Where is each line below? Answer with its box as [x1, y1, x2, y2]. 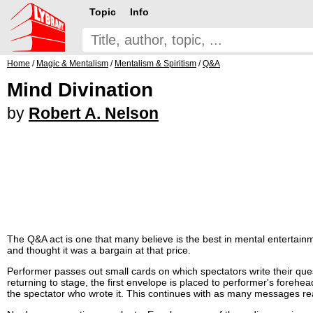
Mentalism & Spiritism [115, 59, 196, 68]
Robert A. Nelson [29, 104, 159, 122]
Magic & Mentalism [36, 59, 108, 68]
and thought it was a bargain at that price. [7, 244, 191, 256]
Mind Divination [7, 79, 153, 101]
